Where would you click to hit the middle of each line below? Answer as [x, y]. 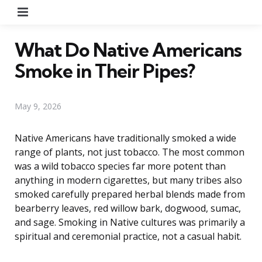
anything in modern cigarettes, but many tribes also [128, 180]
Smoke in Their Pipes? [105, 70]
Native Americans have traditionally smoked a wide [125, 138]
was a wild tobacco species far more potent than [120, 166]
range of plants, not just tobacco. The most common [130, 152]
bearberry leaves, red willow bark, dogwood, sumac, [128, 208]
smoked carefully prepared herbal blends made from [130, 194]
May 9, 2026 [38, 106]
